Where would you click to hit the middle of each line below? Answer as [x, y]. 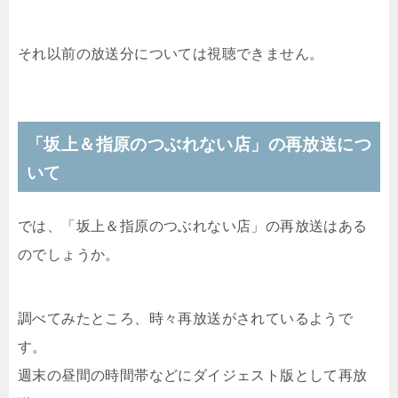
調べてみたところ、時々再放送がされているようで [186, 318]
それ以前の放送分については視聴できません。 [171, 53]
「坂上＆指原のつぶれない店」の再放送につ [199, 144]
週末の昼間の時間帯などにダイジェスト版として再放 [193, 375]
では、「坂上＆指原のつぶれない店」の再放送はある [193, 226]
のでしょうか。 [69, 254]
